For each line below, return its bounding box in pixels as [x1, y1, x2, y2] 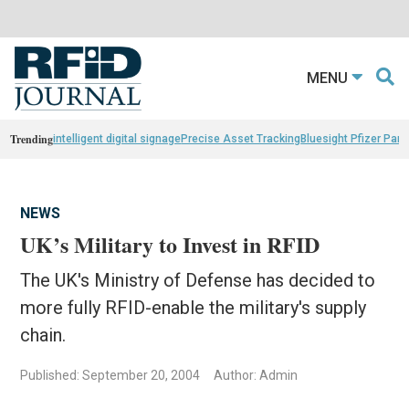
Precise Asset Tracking [181, 131, 301, 145]
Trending [10, 131, 54, 147]
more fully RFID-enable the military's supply [20, 296, 367, 319]
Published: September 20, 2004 [20, 367, 201, 383]
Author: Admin [214, 367, 299, 383]
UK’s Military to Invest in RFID [20, 227, 320, 260]
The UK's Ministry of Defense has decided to [20, 268, 376, 291]
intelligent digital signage [53, 131, 182, 145]
